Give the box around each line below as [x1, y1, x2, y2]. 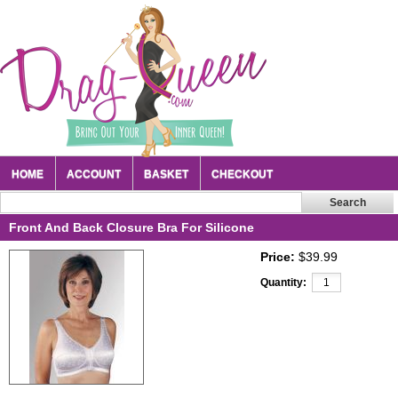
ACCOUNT [67, 168, 121, 180]
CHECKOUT [211, 168, 273, 180]
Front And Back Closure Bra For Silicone [9, 220, 254, 235]
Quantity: [260, 276, 306, 289]
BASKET [144, 168, 188, 180]
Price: [260, 250, 295, 264]
